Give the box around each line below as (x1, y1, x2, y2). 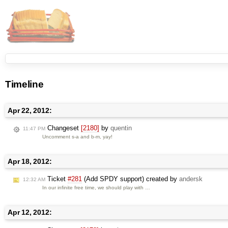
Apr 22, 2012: (8, 106, 52, 115)
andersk (179, 175, 203, 183)
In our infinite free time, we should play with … (42, 185, 151, 191)
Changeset (45, 124, 81, 132)
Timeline (5, 79, 44, 90)
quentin (110, 124, 132, 132)
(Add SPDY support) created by (82, 175, 179, 183)
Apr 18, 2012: (8, 157, 52, 165)
